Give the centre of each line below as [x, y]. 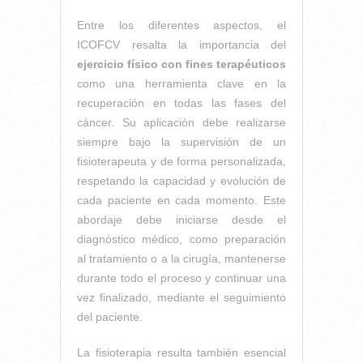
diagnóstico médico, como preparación [181, 239]
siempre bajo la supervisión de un [181, 141]
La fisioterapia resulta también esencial [181, 352]
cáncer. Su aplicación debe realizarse [181, 122]
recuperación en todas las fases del [181, 102]
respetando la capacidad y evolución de [181, 180]
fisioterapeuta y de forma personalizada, [181, 161]
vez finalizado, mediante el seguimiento [181, 297]
